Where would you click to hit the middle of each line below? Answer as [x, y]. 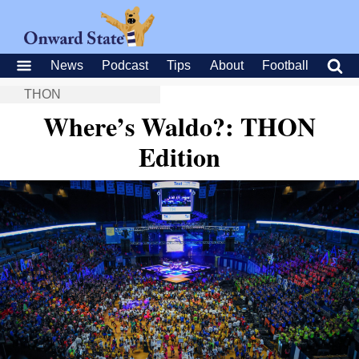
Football [285, 65]
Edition [179, 157]
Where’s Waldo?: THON [179, 126]
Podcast [125, 65]
